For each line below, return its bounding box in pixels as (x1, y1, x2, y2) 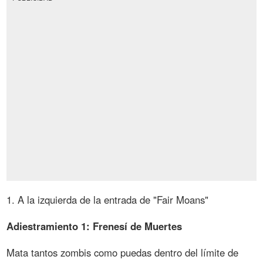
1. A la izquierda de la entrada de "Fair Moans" (6, 192, 209, 207)
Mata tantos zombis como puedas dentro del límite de (6, 245, 239, 259)
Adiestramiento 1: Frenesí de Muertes (6, 218, 183, 233)
